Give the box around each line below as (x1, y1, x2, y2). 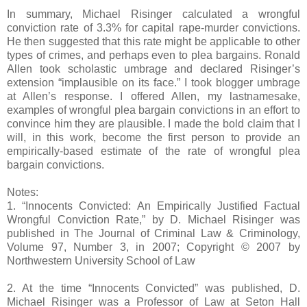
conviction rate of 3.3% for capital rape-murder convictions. (7, 22, 300, 34)
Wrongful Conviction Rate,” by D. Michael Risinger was (7, 214, 300, 226)
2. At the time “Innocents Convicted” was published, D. (7, 282, 300, 295)
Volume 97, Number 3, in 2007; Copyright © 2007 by (7, 241, 300, 254)
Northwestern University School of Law (7, 255, 195, 267)
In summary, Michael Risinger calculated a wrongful (7, 8, 300, 21)
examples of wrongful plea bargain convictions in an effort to (7, 104, 300, 116)
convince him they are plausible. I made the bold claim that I (7, 118, 300, 130)
